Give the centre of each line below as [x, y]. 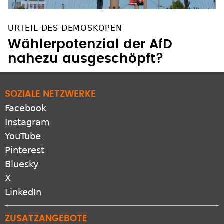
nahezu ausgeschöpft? [86, 59]
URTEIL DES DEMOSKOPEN [65, 28]
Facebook [26, 108]
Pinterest [25, 150]
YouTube [23, 136]
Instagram [27, 122]
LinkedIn [23, 192]
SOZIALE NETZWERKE [50, 94]
